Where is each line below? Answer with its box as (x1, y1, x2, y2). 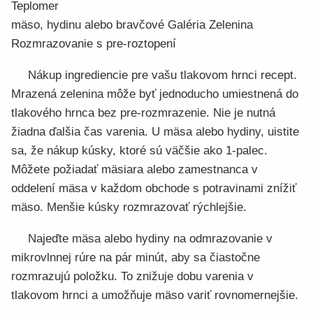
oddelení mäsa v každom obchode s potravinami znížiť (11, 182, 296, 195)
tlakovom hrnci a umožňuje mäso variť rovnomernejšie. (11, 289, 298, 302)
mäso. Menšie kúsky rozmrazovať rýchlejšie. (11, 201, 247, 214)
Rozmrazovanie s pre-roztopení (11, 37, 176, 50)
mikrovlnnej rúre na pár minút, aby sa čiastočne (11, 251, 260, 264)
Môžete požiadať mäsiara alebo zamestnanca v (11, 163, 258, 176)
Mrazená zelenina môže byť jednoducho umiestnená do (11, 87, 298, 101)
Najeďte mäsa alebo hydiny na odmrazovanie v (28, 232, 272, 245)
